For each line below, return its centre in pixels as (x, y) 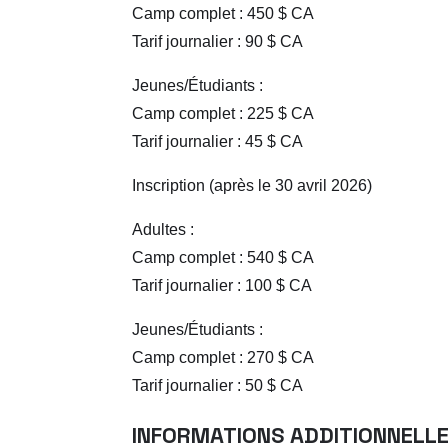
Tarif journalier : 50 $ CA (217, 386)
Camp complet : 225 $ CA (223, 114)
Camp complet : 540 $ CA (223, 258)
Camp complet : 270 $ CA (223, 358)
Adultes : (163, 230)
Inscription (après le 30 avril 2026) (252, 186)
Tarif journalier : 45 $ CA (217, 142)
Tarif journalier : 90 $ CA (217, 42)
